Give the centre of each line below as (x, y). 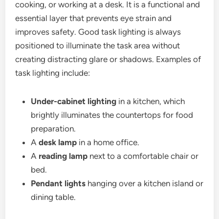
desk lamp (58, 142)
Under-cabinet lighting (74, 101)
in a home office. (108, 142)
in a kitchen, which (151, 101)
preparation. (54, 129)
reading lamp (63, 156)
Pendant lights (58, 183)
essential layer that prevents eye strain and (94, 18)
